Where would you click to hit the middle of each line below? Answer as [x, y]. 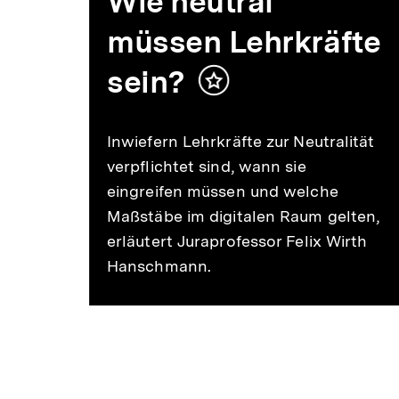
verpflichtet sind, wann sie [206, 166]
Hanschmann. [159, 265]
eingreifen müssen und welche [222, 191]
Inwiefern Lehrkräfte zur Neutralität [240, 141]
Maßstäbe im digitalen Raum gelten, [243, 216]
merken [242, 106]
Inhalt [236, 88]
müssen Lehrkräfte [244, 41]
